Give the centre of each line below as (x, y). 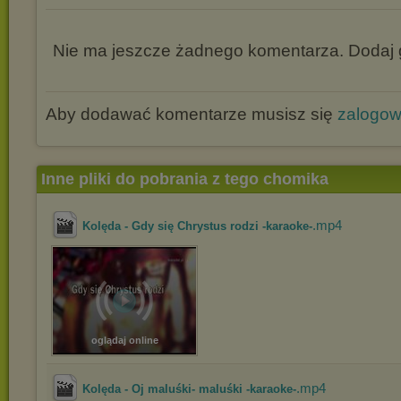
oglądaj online (124, 340)
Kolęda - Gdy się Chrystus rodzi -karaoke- (197, 226)
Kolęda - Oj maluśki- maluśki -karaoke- (189, 389)
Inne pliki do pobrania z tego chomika (185, 179)
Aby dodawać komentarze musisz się (192, 114)
